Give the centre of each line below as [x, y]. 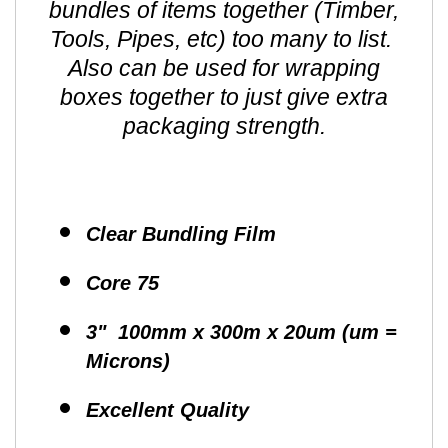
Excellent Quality [167, 410]
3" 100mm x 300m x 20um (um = [241, 332]
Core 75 [122, 283]
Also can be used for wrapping [224, 68]
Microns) [128, 361]
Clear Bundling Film [181, 234]
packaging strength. [224, 126]
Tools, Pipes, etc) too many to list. [224, 39]
